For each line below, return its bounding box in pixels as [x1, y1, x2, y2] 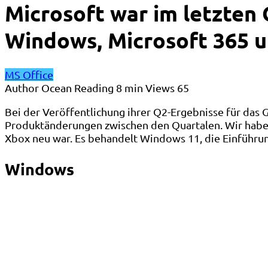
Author [5, 81, 39, 95]
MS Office [5, 68, 53, 81]
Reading [74, 81, 114, 95]
